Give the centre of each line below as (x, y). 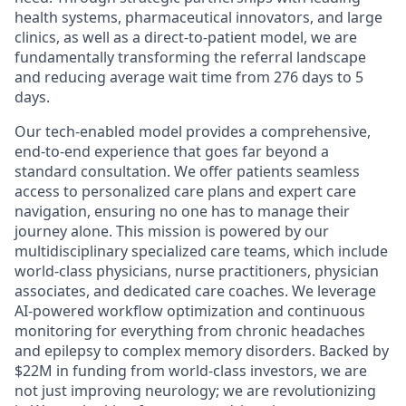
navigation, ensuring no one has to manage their (182, 211)
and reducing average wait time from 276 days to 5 (189, 77)
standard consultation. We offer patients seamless (187, 171)
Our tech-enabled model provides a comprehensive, (193, 131)
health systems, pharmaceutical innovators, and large (198, 17)
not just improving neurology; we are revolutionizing (195, 391)
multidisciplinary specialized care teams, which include (201, 251)
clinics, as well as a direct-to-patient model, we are (186, 37)
